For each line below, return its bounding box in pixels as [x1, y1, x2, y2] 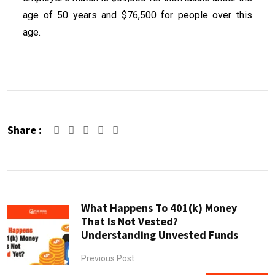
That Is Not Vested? [81, 214, 178, 228]
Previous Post [81, 253, 134, 263]
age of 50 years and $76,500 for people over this [23, 9, 252, 21]
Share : [7, 122, 42, 137]
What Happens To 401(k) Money [81, 200, 237, 215]
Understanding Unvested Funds [81, 227, 238, 242]
